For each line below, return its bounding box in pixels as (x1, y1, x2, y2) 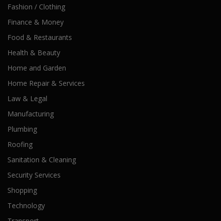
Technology (7, 201, 45, 210)
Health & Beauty (7, 48, 60, 57)
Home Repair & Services (7, 78, 85, 88)
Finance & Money (7, 17, 64, 27)
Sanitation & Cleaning (7, 155, 76, 164)
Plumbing (7, 124, 37, 134)
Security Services (7, 170, 61, 180)
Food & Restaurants (7, 33, 72, 42)
